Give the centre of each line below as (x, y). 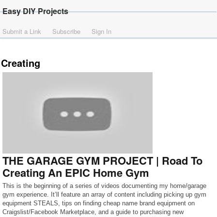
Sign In (101, 31)
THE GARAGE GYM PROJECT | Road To (102, 160)
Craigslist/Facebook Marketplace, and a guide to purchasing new (93, 212)
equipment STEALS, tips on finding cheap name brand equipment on (99, 203)
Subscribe (66, 31)
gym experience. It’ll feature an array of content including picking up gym (104, 194)
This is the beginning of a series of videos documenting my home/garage (104, 186)
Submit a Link (22, 31)
